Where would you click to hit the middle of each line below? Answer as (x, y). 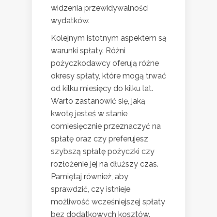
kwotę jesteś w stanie (89, 114)
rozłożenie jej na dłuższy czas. (105, 164)
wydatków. (70, 21)
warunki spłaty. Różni (88, 51)
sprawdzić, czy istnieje (91, 189)
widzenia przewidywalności (100, 8)
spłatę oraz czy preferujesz (100, 139)
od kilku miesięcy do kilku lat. (102, 89)
